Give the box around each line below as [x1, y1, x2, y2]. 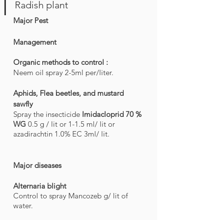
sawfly [13, 99, 33, 109]
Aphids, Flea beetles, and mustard [13, 88, 126, 98]
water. [13, 201, 33, 211]
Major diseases [13, 161, 61, 170]
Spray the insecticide [13, 110, 82, 119]
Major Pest [13, 16, 48, 26]
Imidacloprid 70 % [82, 110, 143, 119]
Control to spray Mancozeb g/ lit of [13, 191, 130, 201]
